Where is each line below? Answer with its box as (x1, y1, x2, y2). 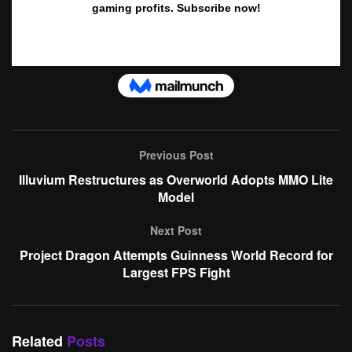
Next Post (150, 222, 202, 238)
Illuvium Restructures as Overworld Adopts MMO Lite (19, 170, 333, 189)
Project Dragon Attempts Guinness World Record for (19, 245, 333, 264)
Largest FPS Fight (122, 262, 230, 281)
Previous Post (138, 146, 214, 163)
